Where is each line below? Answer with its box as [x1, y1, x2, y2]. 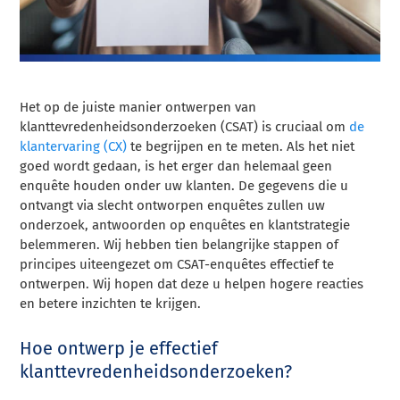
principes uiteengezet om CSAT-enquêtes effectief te [20, 256, 335, 273]
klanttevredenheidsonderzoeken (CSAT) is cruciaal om [20, 119, 350, 136]
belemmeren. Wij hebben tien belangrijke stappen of [20, 237, 339, 254]
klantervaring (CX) [20, 138, 128, 155]
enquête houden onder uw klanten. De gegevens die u [20, 178, 349, 195]
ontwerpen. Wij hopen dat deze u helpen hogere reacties [20, 276, 364, 293]
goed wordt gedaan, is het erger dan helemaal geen [20, 158, 333, 175]
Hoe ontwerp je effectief [20, 337, 219, 360]
